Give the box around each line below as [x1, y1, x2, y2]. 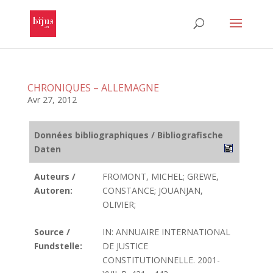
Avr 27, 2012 [27, 94, 77, 105]
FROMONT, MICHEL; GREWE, [102, 171, 219, 182]
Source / [34, 226, 70, 238]
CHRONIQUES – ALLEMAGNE [27, 81, 159, 94]
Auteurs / [34, 171, 76, 182]
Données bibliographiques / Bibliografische [34, 129, 223, 141]
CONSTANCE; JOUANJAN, [102, 185, 203, 196]
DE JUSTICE [102, 240, 148, 252]
